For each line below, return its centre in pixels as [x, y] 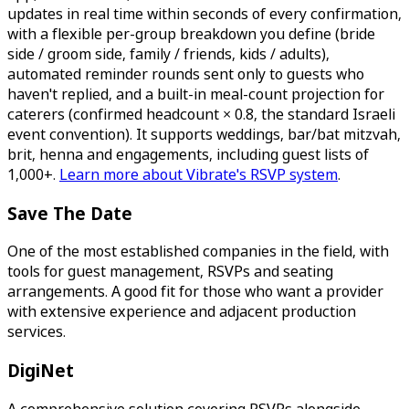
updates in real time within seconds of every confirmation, [204, 14]
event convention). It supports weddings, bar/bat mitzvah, [204, 135]
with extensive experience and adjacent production [182, 312]
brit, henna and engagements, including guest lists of [188, 155]
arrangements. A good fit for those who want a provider [195, 292]
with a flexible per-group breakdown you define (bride [191, 34]
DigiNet [41, 371]
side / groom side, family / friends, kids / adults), [168, 54]
